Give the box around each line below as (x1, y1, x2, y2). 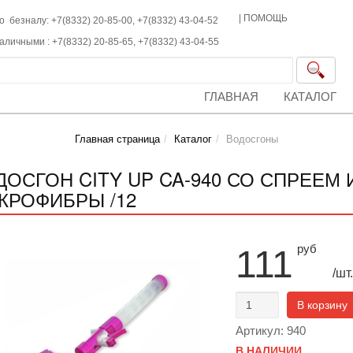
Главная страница (75, 133, 160, 145)
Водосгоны (226, 133, 278, 145)
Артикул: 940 (235, 324, 306, 337)
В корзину (296, 299, 347, 311)
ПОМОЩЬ (243, 13, 288, 24)
